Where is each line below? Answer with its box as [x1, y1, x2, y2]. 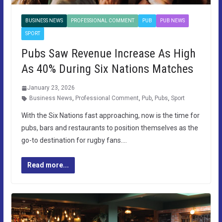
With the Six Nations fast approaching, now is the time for [21, 111, 200, 120]
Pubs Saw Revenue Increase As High [21, 47, 196, 61]
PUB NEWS [160, 18, 185, 24]
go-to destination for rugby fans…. [21, 136, 127, 145]
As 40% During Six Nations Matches [21, 62, 193, 76]
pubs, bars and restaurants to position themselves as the [21, 124, 198, 132]
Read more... [27, 161, 69, 169]
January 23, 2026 [27, 84, 75, 92]
